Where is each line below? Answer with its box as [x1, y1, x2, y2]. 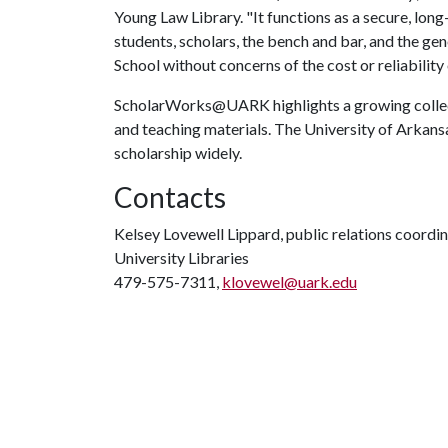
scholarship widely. [114, 143, 242, 162]
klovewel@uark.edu [222, 272, 357, 291]
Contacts [114, 180, 226, 214]
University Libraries [114, 248, 249, 267]
